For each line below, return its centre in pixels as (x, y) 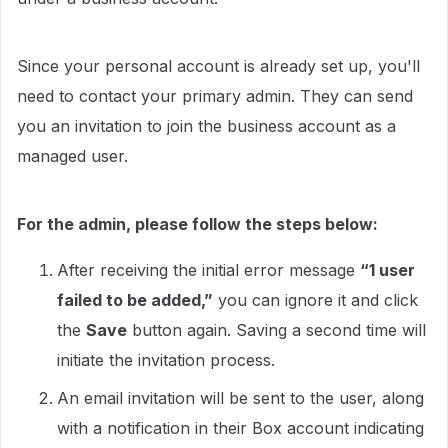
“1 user (387, 270)
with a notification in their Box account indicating (240, 428)
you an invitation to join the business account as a (206, 126)
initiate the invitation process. (166, 360)
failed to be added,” (135, 300)
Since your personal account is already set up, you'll (218, 66)
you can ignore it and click (315, 300)
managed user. (72, 156)
